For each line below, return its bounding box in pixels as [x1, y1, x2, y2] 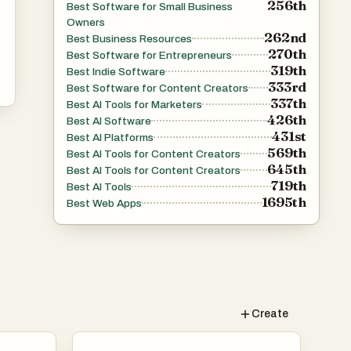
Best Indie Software [67, 65, 165, 78]
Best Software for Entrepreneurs [67, 49, 232, 61]
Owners [67, 16, 105, 28]
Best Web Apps [67, 197, 142, 209]
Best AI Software [67, 114, 151, 127]
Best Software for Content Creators [67, 81, 248, 94]
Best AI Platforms [67, 131, 154, 143]
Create [251, 307, 288, 320]
